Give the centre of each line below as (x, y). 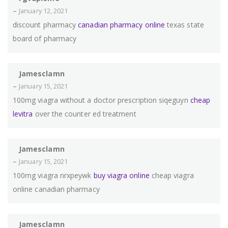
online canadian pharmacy (56, 189)
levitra (23, 114)
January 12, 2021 (44, 11)
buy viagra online (121, 176)
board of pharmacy (45, 39)
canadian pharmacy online (121, 25)
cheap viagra (172, 176)
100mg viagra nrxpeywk (53, 176)
